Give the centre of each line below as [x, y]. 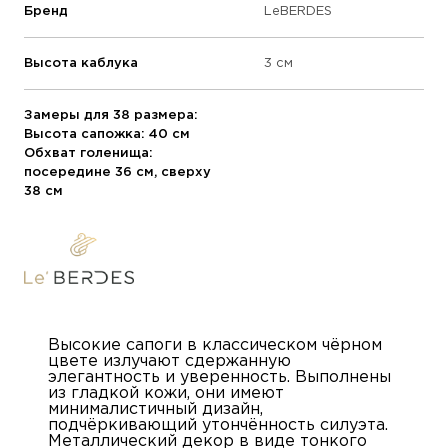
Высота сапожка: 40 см [107, 135]
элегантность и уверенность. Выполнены [219, 377]
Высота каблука [81, 64]
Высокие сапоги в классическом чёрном [215, 345]
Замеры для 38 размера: [111, 116]
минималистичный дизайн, [155, 409]
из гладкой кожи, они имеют [166, 393]
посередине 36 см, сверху [117, 173]
